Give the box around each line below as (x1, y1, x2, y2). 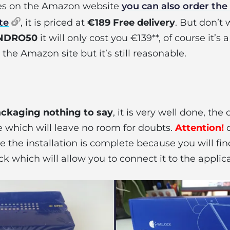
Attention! (175, 122, 224, 133)
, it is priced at (21, 17, 87, 28)
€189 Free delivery (87, 17, 175, 28)
